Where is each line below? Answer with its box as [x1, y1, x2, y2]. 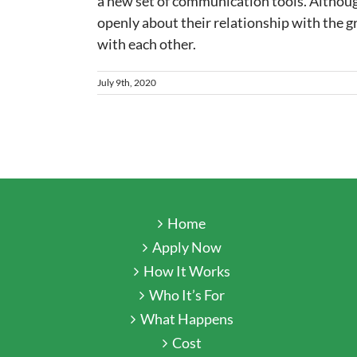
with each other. [97, 34, 196, 53]
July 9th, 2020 [97, 76, 156, 88]
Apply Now [151, 237, 222, 256]
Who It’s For [148, 285, 225, 304]
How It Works [143, 261, 230, 280]
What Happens [139, 309, 233, 328]
